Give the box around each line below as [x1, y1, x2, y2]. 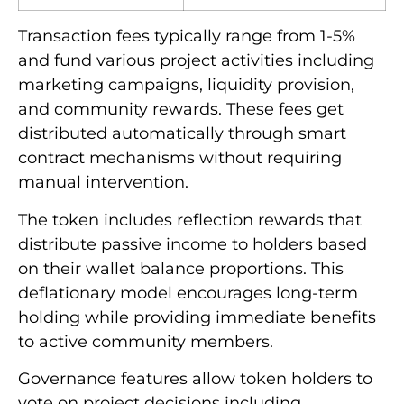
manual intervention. [18, 172, 188, 193]
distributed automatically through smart [18, 124, 346, 144]
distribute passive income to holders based [18, 234, 367, 254]
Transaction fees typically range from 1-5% [18, 26, 355, 47]
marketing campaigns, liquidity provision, [18, 75, 354, 96]
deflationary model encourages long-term [18, 282, 358, 303]
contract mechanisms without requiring [18, 148, 342, 169]
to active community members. [18, 331, 273, 352]
